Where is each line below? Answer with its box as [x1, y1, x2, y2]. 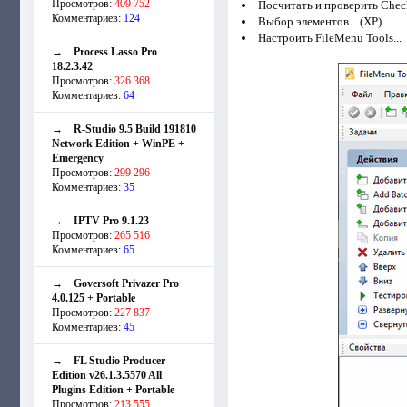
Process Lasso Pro [74, 45, 157, 58]
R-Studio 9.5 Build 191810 [74, 122, 196, 135]
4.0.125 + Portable [52, 291, 135, 304]
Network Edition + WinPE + [52, 136, 184, 150]
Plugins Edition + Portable [52, 382, 174, 396]
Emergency [52, 151, 104, 164]
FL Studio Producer [74, 353, 165, 367]
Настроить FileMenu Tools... [257, 30, 402, 45]
